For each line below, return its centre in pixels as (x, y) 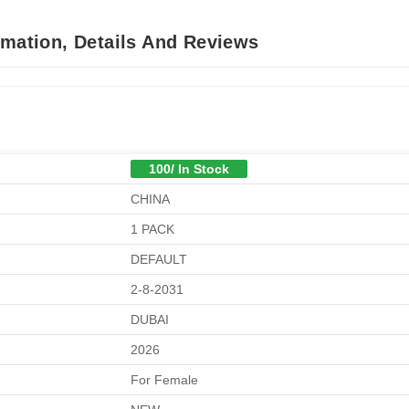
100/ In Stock (189, 168)
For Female (164, 379)
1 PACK (152, 229)
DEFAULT (159, 259)
